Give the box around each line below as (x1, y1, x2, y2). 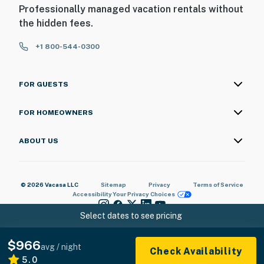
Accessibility (72, 190, 112, 198)
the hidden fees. (19, 18, 93, 29)
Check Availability (149, 246, 242, 257)
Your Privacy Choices (112, 190, 175, 198)
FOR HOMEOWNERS (19, 108, 93, 117)
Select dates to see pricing (80, 211, 182, 220)
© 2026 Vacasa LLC (21, 181, 78, 189)
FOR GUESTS (19, 80, 68, 89)
